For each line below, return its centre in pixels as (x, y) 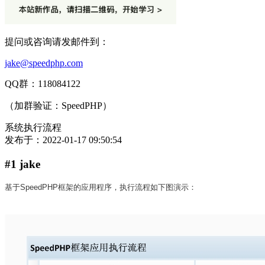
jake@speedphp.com (44, 63)
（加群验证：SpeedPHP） (58, 105)
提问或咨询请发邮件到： (57, 41)
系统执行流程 (33, 127)
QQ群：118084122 (43, 83)
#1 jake (22, 164)
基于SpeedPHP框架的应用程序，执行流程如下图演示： (101, 188)
